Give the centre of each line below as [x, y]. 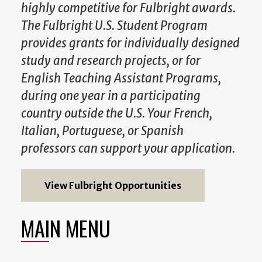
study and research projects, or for [111, 61]
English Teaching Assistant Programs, [121, 78]
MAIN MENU [66, 228]
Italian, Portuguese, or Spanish [102, 131]
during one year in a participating [111, 96]
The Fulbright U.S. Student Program [114, 25]
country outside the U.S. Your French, [117, 113]
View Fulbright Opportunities [113, 186]
